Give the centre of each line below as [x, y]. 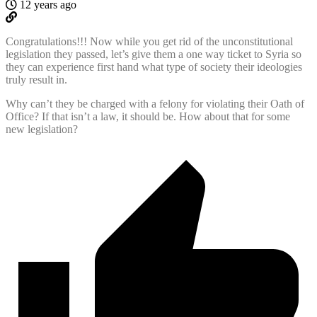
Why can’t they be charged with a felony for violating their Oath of [155, 104]
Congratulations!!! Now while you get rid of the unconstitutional [149, 42]
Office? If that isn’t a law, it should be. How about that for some [148, 117]
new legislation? [42, 129]
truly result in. [36, 80]
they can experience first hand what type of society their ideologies [154, 67]
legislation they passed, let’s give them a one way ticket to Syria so [154, 54]
